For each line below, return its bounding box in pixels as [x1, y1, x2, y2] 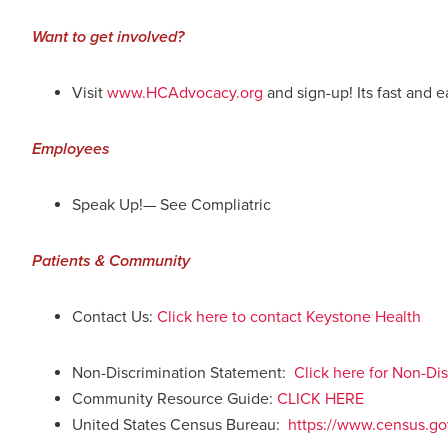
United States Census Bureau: [72, 414, 284, 435]
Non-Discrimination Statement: [72, 362, 294, 383]
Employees [32, 138, 110, 159]
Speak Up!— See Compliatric [72, 194, 271, 215]
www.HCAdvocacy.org [103, 82, 263, 103]
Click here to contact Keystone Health [157, 306, 421, 327]
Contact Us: [72, 306, 157, 327]
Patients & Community [32, 250, 190, 271]
